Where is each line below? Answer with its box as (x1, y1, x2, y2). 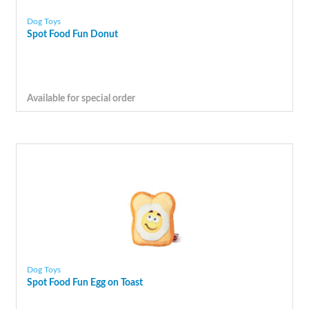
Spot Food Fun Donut (26, 28, 118, 39)
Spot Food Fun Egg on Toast (26, 277, 143, 288)
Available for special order (26, 92, 135, 103)
